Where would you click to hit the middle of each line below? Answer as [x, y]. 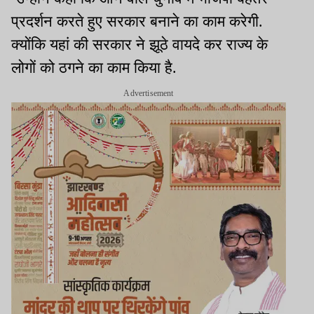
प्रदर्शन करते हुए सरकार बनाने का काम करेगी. [137, 22]
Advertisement [149, 94]
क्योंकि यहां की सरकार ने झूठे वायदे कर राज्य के [139, 45]
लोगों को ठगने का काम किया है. [94, 68]
